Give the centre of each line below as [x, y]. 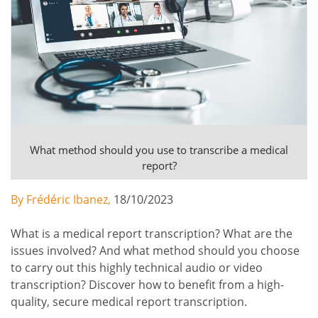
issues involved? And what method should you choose [155, 251]
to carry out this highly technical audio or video [137, 268]
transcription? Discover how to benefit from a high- [147, 285]
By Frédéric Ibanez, [62, 200]
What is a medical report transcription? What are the [152, 234]
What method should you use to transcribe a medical [159, 150]
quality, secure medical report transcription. [129, 302]
